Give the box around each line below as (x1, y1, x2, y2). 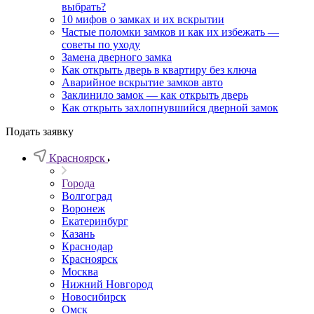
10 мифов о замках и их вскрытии (62, 13, 224, 25)
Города (62, 177, 95, 189)
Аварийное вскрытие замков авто (62, 76, 223, 88)
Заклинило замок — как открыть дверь (62, 89, 248, 101)
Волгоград (62, 190, 112, 202)
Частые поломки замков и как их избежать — (62, 26, 279, 38)
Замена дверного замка (62, 51, 172, 63)
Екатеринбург (62, 215, 128, 227)
